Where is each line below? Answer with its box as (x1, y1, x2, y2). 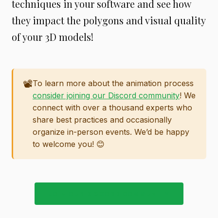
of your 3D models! (12, 30, 93, 44)
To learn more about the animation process (33, 78, 194, 89)
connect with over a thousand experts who (33, 103, 192, 113)
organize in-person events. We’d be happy (33, 127, 189, 137)
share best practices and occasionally (33, 115, 172, 125)
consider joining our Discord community (33, 91, 180, 101)
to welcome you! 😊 (33, 139, 105, 149)
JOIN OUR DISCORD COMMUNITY (48, 190, 170, 198)
